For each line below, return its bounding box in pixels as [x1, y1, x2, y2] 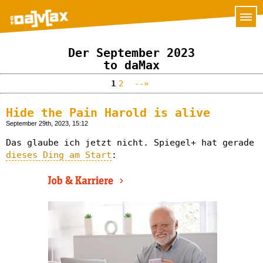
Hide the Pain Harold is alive [6, 106, 210, 120]
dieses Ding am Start [6, 150, 112, 160]
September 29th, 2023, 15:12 [6, 120, 88, 127]
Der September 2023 [68, 46, 195, 60]
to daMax [103, 59, 160, 72]
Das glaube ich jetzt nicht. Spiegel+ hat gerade [6, 137, 254, 148]
